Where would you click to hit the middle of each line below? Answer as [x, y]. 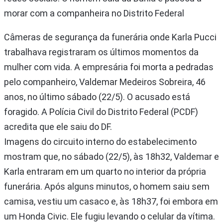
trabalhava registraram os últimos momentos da [101, 52]
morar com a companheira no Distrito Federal [94, 13]
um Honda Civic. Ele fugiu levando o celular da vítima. [110, 216]
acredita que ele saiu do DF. [58, 126]
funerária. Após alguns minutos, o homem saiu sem [107, 186]
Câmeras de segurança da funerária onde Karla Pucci [110, 37]
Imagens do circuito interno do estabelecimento [100, 141]
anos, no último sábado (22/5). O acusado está [97, 97]
